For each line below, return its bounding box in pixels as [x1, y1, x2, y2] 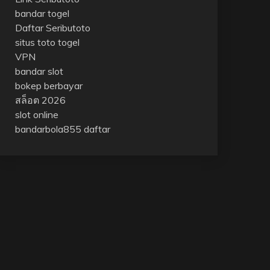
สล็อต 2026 [14, 94, 66, 106]
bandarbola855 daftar [14, 123, 110, 135]
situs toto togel [14, 36, 80, 48]
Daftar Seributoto [14, 22, 90, 34]
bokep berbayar [14, 80, 83, 92]
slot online [14, 108, 58, 121]
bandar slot [14, 65, 63, 77]
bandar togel [14, 7, 69, 19]
